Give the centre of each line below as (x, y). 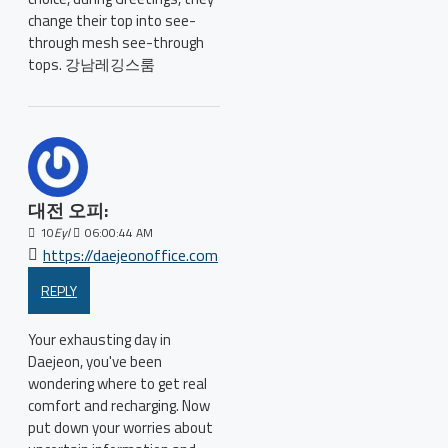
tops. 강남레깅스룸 (91, 64)
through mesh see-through (116, 42)
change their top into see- (112, 20)
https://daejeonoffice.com (130, 255)
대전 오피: (68, 210)
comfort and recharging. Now (119, 405)
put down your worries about (120, 427)
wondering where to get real (117, 383)
